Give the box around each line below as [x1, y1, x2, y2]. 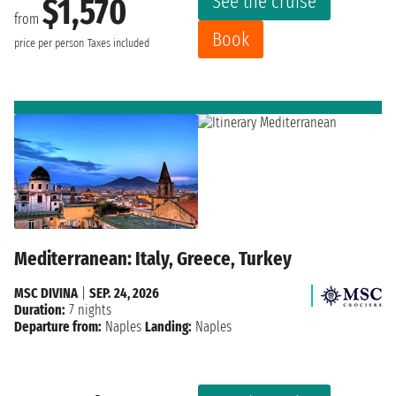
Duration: [14, 301, 65, 318]
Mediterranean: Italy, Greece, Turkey [14, 246, 292, 270]
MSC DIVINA [14, 284, 78, 301]
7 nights [65, 301, 111, 318]
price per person [14, 35, 84, 50]
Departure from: [14, 317, 102, 335]
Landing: [145, 317, 192, 335]
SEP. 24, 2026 [89, 284, 159, 301]
